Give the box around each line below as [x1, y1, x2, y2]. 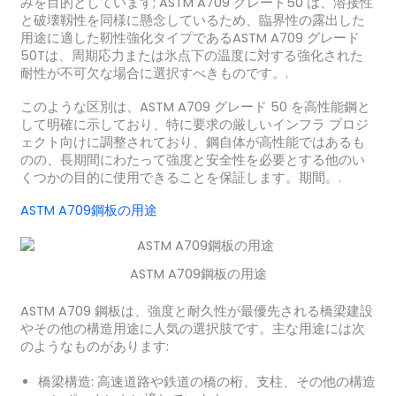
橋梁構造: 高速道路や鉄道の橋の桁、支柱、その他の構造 [37, 372, 376, 391]
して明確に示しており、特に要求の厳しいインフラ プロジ [19, 115, 369, 133]
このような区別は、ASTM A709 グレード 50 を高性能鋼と [19, 97, 370, 116]
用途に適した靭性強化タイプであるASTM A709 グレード [19, 29, 360, 48]
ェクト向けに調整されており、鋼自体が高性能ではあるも [19, 133, 365, 151]
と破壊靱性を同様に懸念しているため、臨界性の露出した [19, 11, 365, 30]
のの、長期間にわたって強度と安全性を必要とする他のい [19, 150, 365, 169]
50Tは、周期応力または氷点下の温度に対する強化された [19, 47, 363, 65]
